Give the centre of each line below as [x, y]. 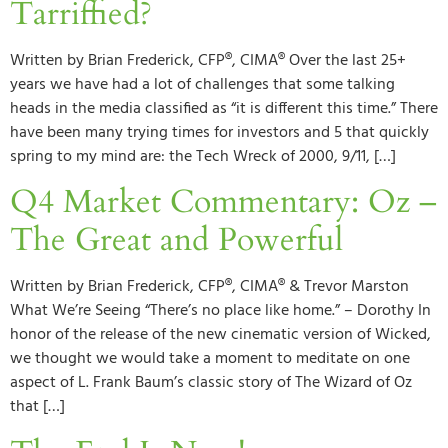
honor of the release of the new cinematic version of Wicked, [220, 335]
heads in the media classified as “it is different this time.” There [224, 108]
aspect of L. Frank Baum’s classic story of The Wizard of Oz [211, 383]
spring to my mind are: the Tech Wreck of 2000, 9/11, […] [203, 156]
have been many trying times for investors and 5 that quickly [219, 132]
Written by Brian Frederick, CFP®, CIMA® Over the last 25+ [208, 60]
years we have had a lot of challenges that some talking [202, 84]
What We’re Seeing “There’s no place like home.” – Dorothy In [220, 311]
